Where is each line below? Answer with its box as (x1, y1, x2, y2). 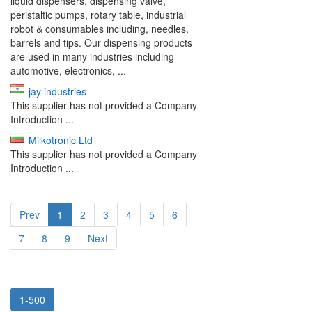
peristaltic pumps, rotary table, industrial (10, 8, 186, 22)
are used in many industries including (10, 49, 174, 63)
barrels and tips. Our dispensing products (10, 36, 192, 49)
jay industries (29, 84, 86, 98)
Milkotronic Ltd (29, 133, 93, 147)
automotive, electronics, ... (10, 63, 126, 77)
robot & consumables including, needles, (10, 22, 189, 36)
